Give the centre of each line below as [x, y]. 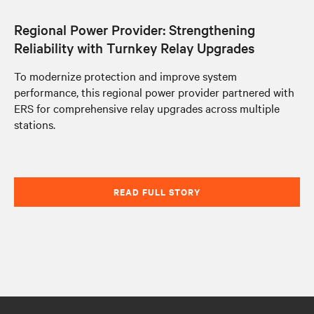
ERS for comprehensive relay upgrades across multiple [147, 108]
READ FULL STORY [157, 191]
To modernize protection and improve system [125, 75]
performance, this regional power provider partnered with [154, 91]
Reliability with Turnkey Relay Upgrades [134, 47]
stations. [35, 124]
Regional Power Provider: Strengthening [135, 29]
